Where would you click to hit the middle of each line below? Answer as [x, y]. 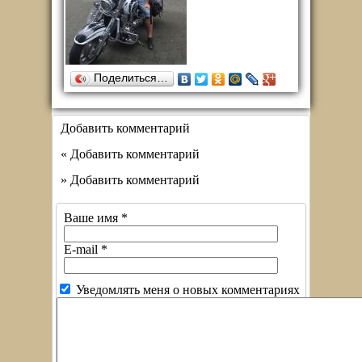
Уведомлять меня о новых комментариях [188, 289]
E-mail [82, 249]
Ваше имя [93, 217]
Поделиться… [131, 78]
